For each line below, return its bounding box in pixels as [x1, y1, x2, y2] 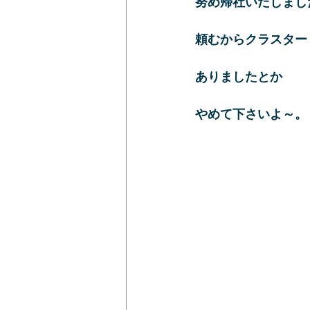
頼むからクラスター [195, 30, 307, 47]
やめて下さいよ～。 [195, 104, 307, 122]
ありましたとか [195, 67, 282, 84]
